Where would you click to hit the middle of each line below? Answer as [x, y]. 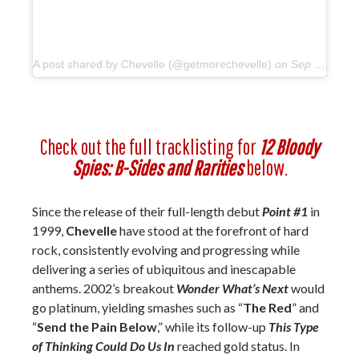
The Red [267, 307]
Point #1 [285, 211]
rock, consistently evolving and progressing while [166, 250]
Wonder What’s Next [232, 288]
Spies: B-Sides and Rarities [157, 167]
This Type [294, 327]
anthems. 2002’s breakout [104, 288]
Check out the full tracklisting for [150, 147]
